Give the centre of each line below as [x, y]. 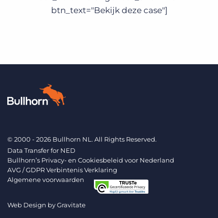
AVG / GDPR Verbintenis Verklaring [62, 170]
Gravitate [71, 205]
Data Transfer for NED [41, 150]
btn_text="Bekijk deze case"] [109, 10]
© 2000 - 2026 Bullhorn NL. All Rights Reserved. [82, 139]
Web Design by [32, 205]
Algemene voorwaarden [46, 180]
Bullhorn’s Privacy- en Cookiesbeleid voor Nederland [91, 160]
